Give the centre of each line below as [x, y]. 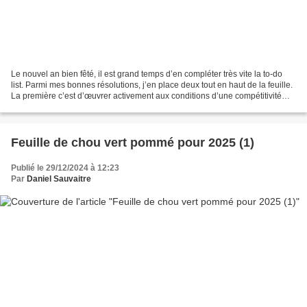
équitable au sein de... [52, 107]
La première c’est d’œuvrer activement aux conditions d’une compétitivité [146, 96]
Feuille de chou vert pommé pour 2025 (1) [133, 143]
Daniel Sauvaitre [59, 179]
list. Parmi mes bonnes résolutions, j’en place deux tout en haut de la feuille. [152, 85]
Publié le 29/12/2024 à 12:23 [65, 168]
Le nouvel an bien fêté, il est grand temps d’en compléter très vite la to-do [147, 74]
